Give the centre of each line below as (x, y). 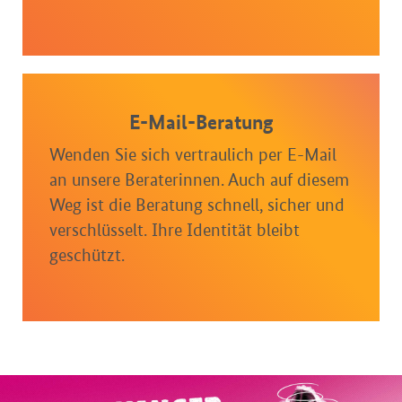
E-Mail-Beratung (201, 122)
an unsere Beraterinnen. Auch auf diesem (199, 180)
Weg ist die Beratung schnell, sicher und (197, 205)
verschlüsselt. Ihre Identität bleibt (175, 230)
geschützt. (87, 255)
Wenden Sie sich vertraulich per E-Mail (193, 155)
